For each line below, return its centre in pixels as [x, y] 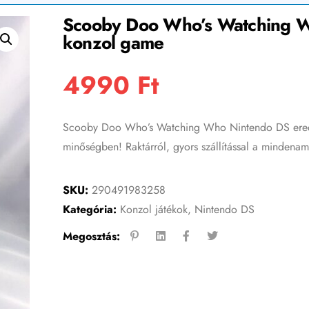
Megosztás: [91, 236]
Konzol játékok [153, 210]
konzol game [113, 43]
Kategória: [89, 210]
